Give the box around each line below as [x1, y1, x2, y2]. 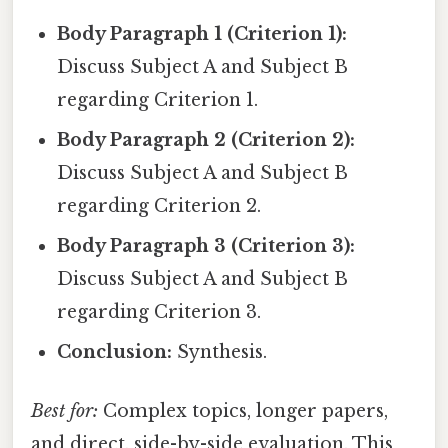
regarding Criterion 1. [57, 88, 259, 111]
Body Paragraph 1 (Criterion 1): [57, 22, 348, 45]
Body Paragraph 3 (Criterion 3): [57, 234, 356, 257]
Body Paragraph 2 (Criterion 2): [57, 128, 356, 151]
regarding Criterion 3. [57, 300, 262, 323]
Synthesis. [172, 340, 268, 363]
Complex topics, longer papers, [98, 399, 388, 422]
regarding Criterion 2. [57, 194, 262, 217]
